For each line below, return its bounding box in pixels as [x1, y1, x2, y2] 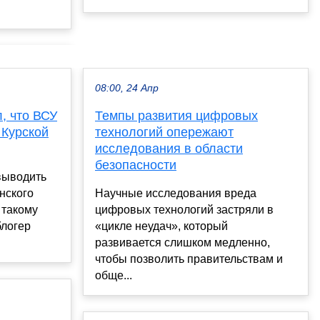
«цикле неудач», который [95, 220, 228, 233]
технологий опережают [95, 125, 234, 140]
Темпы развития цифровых [95, 109, 258, 124]
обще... [95, 269, 132, 282]
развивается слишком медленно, [95, 236, 270, 249]
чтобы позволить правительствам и [95, 253, 283, 266]
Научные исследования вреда [95, 187, 256, 200]
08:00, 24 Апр [95, 83, 159, 94]
